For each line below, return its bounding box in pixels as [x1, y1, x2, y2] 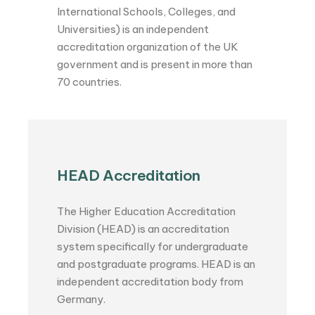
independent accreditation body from [57, 275, 244, 289]
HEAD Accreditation [57, 166, 200, 186]
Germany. [57, 292, 106, 307]
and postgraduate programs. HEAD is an [57, 257, 256, 271]
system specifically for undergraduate [57, 240, 249, 254]
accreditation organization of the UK [57, 40, 239, 54]
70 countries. [57, 75, 122, 89]
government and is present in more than [57, 58, 253, 72]
